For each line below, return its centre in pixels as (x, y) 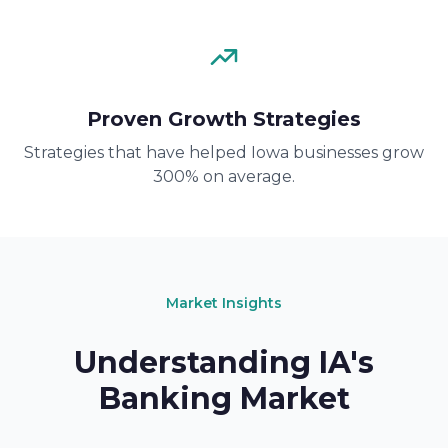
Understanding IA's (224, 362)
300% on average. (224, 176)
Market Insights (224, 303)
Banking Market (224, 398)
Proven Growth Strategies (224, 119)
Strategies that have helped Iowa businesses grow (224, 152)
